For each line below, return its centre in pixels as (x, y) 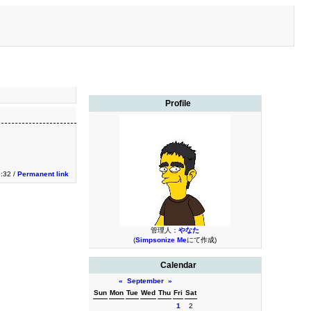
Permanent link (43, 174)
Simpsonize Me (161, 240)
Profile (178, 103)
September (145, 281)
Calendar (178, 265)
